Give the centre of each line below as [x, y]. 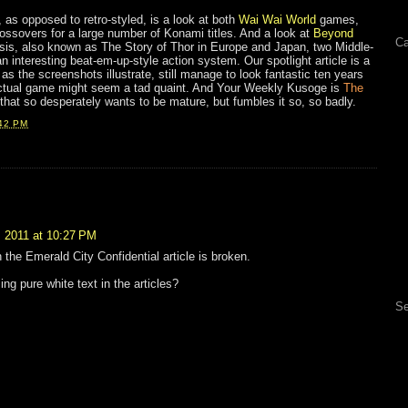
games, [337, 20]
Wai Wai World [277, 20]
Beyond [333, 34]
